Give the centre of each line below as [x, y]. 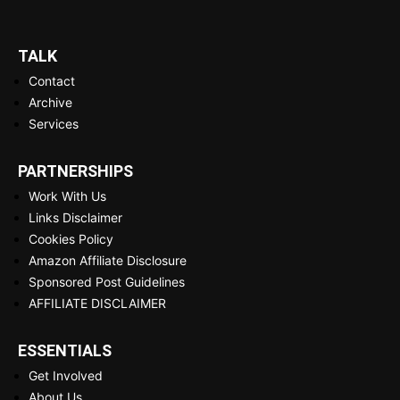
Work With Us [67, 196]
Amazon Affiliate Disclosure [108, 260]
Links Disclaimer [75, 217]
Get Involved [66, 375]
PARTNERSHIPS [75, 171]
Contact [52, 80]
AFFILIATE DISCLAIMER [97, 303]
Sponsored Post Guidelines [107, 281]
